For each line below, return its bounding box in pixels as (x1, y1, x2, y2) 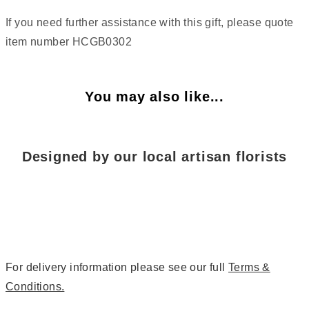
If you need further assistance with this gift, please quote (6, 17, 294, 28)
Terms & (228, 261, 270, 273)
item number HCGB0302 (6, 36, 132, 48)
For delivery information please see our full (6, 261, 228, 273)
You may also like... (85, 89, 224, 104)
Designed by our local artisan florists (21, 149, 288, 164)
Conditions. (6, 281, 65, 292)
